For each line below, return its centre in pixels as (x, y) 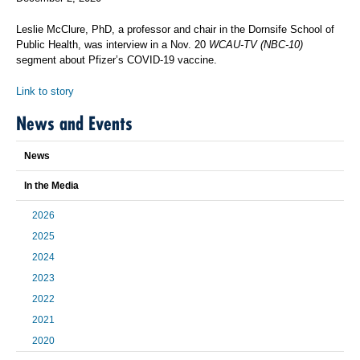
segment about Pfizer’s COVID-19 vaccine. (117, 60)
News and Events (74, 123)
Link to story (45, 91)
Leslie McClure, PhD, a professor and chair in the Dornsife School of (175, 29)
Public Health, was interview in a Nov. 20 (112, 45)
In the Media (51, 186)
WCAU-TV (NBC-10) (256, 45)
